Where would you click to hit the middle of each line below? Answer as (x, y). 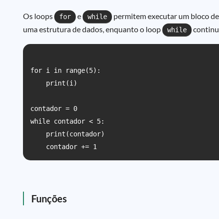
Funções (49, 198)
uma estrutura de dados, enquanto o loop (93, 29)
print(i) (54, 83)
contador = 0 (54, 109)
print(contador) (67, 134)
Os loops (39, 16)
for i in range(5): (66, 70)
